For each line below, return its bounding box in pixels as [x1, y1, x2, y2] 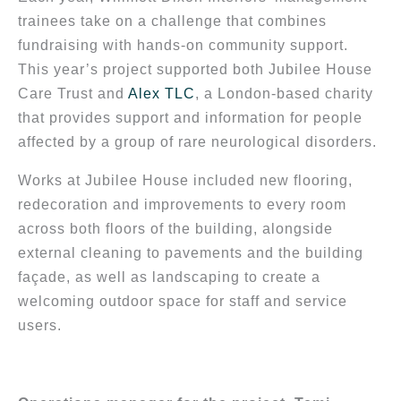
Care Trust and [18, 84, 128, 101]
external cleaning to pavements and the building [18, 244, 363, 261]
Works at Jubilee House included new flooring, [18, 172, 353, 189]
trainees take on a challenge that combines [18, 12, 327, 29]
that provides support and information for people [18, 108, 363, 125]
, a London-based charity [195, 84, 373, 101]
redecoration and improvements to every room [18, 196, 346, 213]
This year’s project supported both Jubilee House [18, 60, 372, 77]
